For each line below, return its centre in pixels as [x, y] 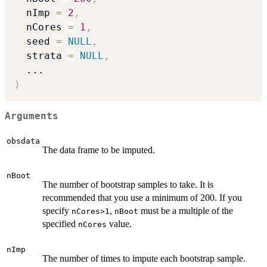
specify [57, 210]
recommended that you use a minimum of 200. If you [142, 197]
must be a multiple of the [186, 210]
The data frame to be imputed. [99, 150]
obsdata [23, 141]
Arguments [32, 117]
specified [60, 223]
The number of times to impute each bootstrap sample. [144, 258]
